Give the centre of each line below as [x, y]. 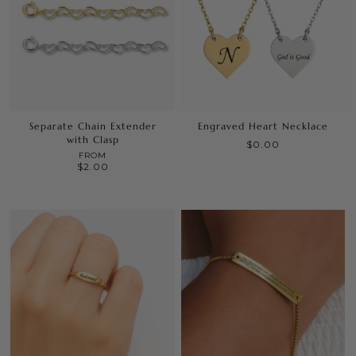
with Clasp [93, 139]
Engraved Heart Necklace [263, 126]
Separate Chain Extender [93, 126]
